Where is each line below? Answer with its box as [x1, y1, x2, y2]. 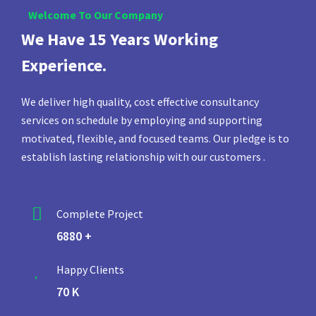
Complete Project [56, 206, 143, 221]
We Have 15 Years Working [21, 28, 218, 51]
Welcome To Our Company [28, 8, 163, 23]
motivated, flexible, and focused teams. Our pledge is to [21, 131, 289, 146]
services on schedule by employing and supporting [21, 113, 262, 128]
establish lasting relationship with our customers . [21, 150, 265, 164]
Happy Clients [56, 262, 124, 276]
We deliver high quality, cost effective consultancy [21, 95, 259, 109]
